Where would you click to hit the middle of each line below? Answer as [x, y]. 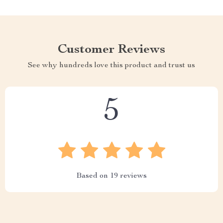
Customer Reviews [111, 50]
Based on [93, 176]
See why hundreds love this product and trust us [111, 66]
